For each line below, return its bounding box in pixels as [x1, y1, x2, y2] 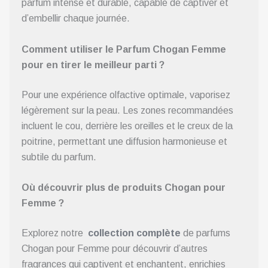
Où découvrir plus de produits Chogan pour [22, 182, 226, 193]
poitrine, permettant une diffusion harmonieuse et [22, 136, 227, 147]
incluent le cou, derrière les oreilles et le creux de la [22, 120, 233, 131]
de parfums [181, 228, 230, 239]
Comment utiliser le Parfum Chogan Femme [22, 44, 226, 54]
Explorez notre [22, 228, 86, 239]
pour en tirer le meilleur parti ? [22, 59, 165, 70]
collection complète [88, 228, 181, 239]
